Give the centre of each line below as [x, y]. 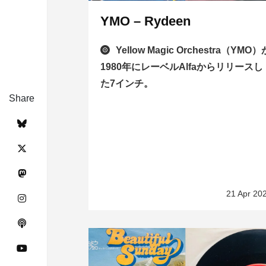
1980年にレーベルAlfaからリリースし [182, 67]
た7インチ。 [127, 84]
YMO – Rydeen [146, 21]
